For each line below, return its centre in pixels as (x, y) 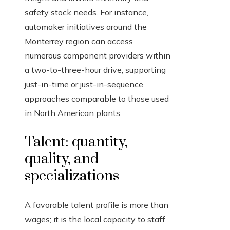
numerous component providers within (98, 56)
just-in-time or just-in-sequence (84, 84)
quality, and (62, 159)
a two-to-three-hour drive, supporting (95, 70)
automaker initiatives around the (86, 27)
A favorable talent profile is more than (97, 205)
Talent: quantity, (76, 142)
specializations (72, 176)
